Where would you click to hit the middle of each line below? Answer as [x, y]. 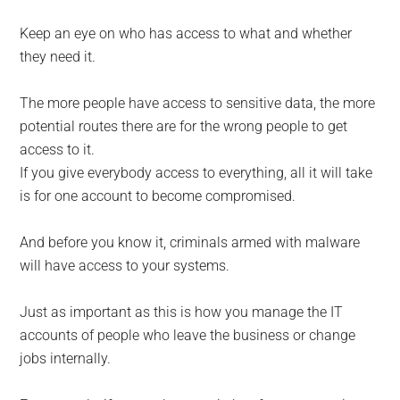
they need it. [58, 57]
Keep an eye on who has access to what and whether [186, 34]
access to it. [58, 150]
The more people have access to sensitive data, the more [198, 104]
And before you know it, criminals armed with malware [190, 243]
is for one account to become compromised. [158, 196]
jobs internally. [66, 359]
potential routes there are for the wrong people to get [184, 127]
